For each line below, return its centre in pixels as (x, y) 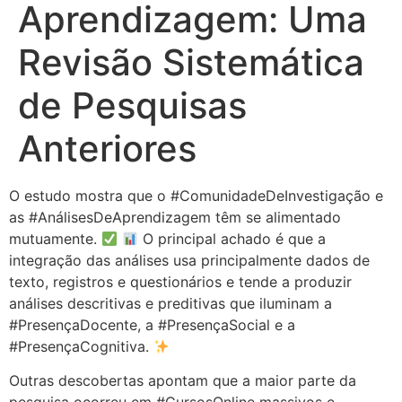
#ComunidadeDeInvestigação (271, 196)
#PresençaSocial (214, 325)
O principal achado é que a (232, 239)
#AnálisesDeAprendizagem (120, 217)
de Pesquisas (132, 105)
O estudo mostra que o (90, 196)
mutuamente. (55, 239)
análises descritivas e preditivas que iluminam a (170, 303)
